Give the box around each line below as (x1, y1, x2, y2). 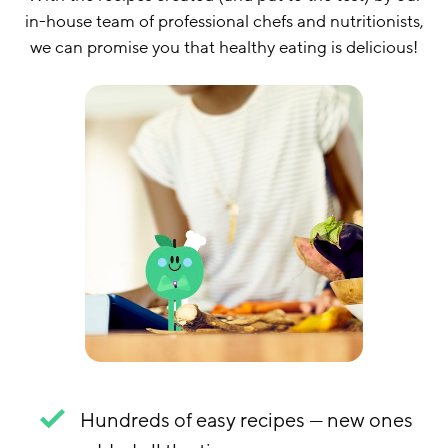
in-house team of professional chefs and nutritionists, (24, 9, 424, 33)
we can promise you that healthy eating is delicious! (30, 35, 418, 59)
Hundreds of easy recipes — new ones (80, 407, 413, 434)
